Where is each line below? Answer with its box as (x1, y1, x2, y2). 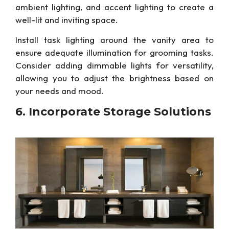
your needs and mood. (15, 85, 104, 97)
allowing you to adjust (15, 73, 112, 84)
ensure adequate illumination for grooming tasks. (15, 47, 214, 58)
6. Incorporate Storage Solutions (15, 104, 211, 119)
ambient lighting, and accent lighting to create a (15, 1, 214, 12)
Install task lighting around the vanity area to (15, 34, 214, 45)
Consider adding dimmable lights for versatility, (15, 60, 214, 71)
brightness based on (125, 73, 214, 84)
